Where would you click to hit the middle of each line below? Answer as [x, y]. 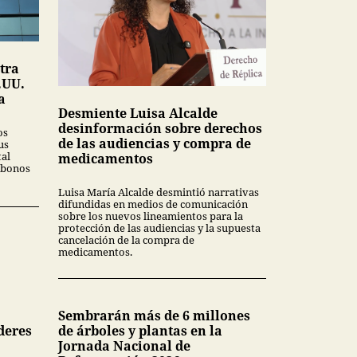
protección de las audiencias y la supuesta [159, 228]
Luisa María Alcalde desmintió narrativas [159, 192]
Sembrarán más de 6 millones [154, 316]
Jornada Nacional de [124, 346]
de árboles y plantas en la [140, 331]
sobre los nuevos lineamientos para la [151, 216]
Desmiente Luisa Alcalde [138, 113]
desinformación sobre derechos [160, 128]
